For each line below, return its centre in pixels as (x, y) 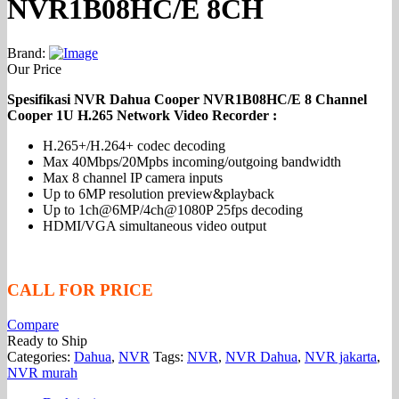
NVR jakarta (341, 357)
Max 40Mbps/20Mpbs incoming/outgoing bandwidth (192, 161)
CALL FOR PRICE (80, 290)
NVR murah (42, 373)
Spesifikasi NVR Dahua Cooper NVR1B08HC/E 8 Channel (187, 99)
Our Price (34, 69)
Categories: (41, 357)
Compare (33, 325)
